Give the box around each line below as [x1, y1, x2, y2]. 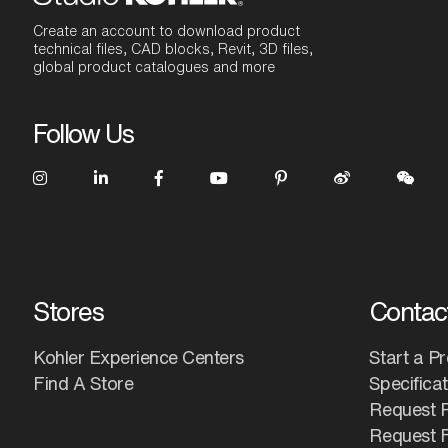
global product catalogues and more [33, 60, 275, 75]
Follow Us [33, 120, 134, 147]
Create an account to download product [33, 24, 300, 39]
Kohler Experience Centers [33, 348, 244, 367]
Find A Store [33, 374, 133, 393]
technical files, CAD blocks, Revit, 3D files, [33, 42, 313, 57]
